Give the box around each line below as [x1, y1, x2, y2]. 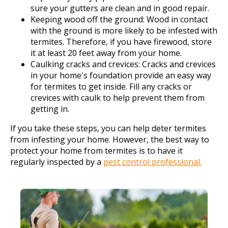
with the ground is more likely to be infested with [31, 25, 217, 36]
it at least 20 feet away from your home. [31, 47, 182, 59]
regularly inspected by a [10, 156, 103, 167]
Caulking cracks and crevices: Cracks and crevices [31, 59, 216, 70]
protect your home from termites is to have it [10, 145, 183, 156]
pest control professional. [103, 156, 202, 167]
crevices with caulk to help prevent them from [31, 92, 205, 103]
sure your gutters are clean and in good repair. [31, 3, 209, 14]
